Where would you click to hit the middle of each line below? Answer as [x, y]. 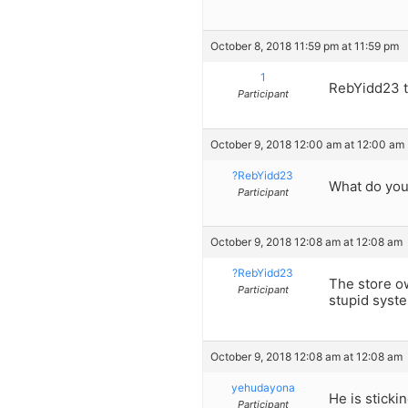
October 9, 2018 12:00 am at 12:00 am [307, 144]
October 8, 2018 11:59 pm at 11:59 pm [305, 46]
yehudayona [263, 387]
